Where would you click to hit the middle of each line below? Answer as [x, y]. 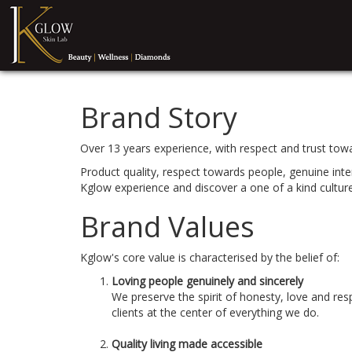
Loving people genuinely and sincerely [207, 281]
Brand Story [159, 117]
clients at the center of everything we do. [215, 312]
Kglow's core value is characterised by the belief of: [210, 257]
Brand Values [167, 227]
